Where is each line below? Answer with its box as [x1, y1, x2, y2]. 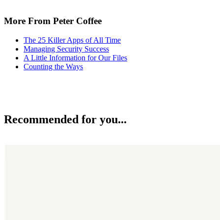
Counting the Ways [24, 62, 83, 71]
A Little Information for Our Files [24, 53, 127, 62]
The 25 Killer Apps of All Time [24, 35, 121, 44]
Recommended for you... [4, 113, 127, 126]
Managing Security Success [24, 44, 109, 53]
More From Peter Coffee [4, 15, 102, 26]
